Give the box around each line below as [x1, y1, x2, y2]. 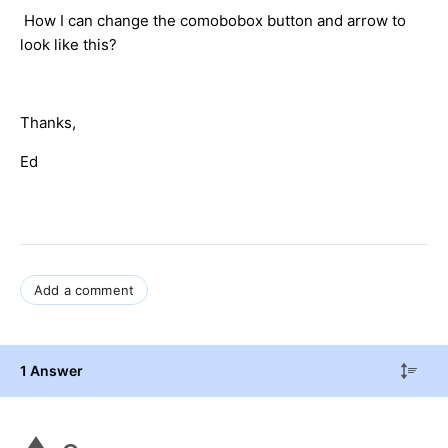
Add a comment [34, 282, 135, 299]
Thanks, [20, 113, 76, 133]
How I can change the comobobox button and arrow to [20, 11, 406, 31]
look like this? [20, 35, 117, 55]
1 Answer [20, 362, 83, 380]
